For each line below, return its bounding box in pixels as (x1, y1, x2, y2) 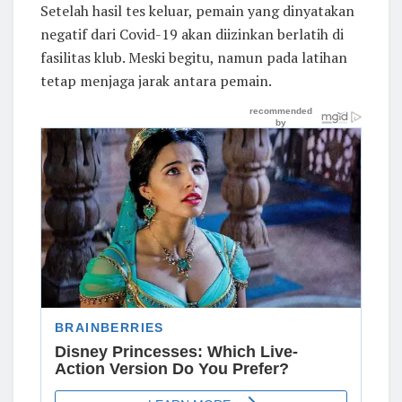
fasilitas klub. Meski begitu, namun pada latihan (40, 47, 347, 67)
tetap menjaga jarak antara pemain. (40, 70, 272, 91)
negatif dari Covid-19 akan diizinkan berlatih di (40, 23, 344, 44)
